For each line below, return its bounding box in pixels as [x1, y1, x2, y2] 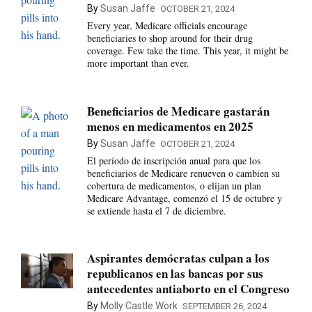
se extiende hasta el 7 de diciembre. [86, 203, 226, 217]
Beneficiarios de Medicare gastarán [86, 102, 270, 120]
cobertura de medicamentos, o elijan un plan [86, 178, 261, 192]
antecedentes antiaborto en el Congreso [86, 280, 290, 298]
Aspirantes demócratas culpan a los [86, 249, 270, 267]
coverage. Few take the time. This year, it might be [86, 44, 288, 58]
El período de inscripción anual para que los [86, 153, 260, 167]
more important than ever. [86, 56, 189, 70]
